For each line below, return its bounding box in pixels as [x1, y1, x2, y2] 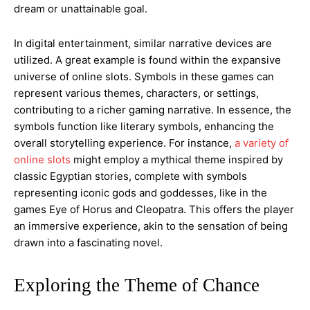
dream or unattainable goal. [14, 2, 147, 16]
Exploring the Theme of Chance [14, 275, 259, 296]
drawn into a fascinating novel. [14, 236, 163, 250]
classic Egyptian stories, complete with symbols [14, 170, 247, 183]
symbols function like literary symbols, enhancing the [14, 120, 274, 134]
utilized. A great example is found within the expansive [14, 53, 281, 67]
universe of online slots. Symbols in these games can [14, 70, 274, 84]
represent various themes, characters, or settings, [14, 86, 259, 100]
